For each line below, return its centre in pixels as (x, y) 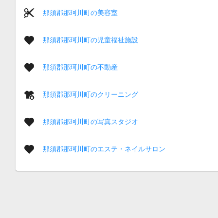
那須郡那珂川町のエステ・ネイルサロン (104, 149)
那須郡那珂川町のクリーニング (91, 94)
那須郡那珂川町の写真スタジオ (91, 121)
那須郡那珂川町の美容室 (80, 12)
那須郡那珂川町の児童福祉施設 (91, 40)
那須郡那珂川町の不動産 (80, 67)
